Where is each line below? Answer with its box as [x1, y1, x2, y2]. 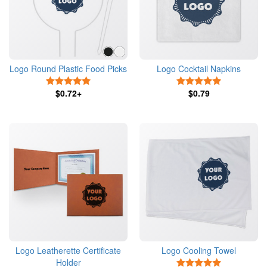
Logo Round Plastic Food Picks [10, 63, 127, 74]
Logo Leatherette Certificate [15, 244, 121, 256]
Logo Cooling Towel [162, 244, 236, 256]
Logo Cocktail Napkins [157, 63, 241, 74]
